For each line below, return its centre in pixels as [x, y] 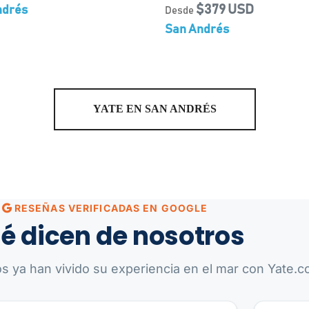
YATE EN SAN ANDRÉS [154, 109]
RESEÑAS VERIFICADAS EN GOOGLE [110, 208]
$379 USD [225, 10]
